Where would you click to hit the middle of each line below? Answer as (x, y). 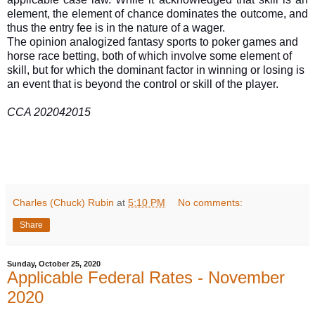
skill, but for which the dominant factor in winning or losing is (156, 70)
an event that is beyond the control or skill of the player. (143, 84)
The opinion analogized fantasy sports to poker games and (153, 42)
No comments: (211, 203)
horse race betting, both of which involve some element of (149, 56)
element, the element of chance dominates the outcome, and (157, 14)
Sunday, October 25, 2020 (54, 264)
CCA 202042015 (49, 112)
